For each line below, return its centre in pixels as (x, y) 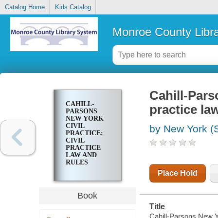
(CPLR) (77, 170)
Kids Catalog (73, 7)
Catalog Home (25, 7)
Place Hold (177, 173)
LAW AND (81, 155)
